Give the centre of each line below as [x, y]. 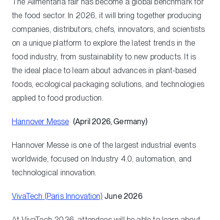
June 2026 [124, 196]
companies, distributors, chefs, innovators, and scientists [109, 29]
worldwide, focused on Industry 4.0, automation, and [102, 159]
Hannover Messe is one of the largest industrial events [104, 145]
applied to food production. [58, 98]
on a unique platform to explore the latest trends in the [104, 43]
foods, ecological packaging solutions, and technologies [108, 84]
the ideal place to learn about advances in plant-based [104, 70]
